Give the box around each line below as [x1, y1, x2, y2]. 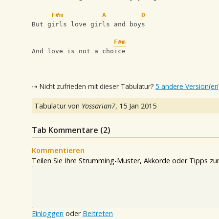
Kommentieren [32, 146, 85, 155]
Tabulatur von [34, 101, 82, 111]
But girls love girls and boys [32, 21, 145, 28]
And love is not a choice [32, 47, 126, 55]
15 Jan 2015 [119, 101, 156, 111]
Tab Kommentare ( [32, 125, 103, 136]
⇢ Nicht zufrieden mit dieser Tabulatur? [32, 81, 155, 91]
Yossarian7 [82, 101, 115, 111]
